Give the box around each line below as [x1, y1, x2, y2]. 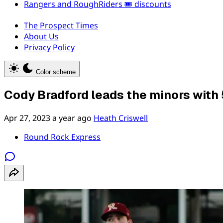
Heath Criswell [94, 112, 148, 123]
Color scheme [36, 68, 76, 76]
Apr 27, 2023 [4, 112, 50, 123]
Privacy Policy [24, 42, 75, 53]
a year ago [52, 112, 92, 123]
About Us [24, 31, 59, 42]
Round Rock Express [24, 131, 101, 142]
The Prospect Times [24, 20, 98, 31]
